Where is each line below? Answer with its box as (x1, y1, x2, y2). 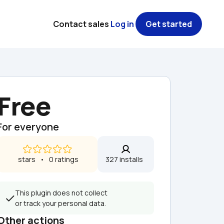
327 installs (105, 154, 146, 164)
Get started (145, 18, 192, 29)
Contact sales (53, 18, 109, 29)
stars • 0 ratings (17, 154, 78, 164)
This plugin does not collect (15, 188, 107, 197)
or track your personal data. (15, 198, 106, 208)
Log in (110, 18, 134, 29)
